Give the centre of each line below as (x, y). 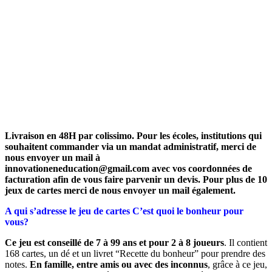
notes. (17, 264)
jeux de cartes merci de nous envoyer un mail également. (120, 190)
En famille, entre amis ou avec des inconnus (119, 264)
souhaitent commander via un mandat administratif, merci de (131, 146)
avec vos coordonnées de (201, 168)
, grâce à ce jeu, (237, 264)
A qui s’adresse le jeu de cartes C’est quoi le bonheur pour (124, 211)
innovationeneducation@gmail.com (77, 168)
